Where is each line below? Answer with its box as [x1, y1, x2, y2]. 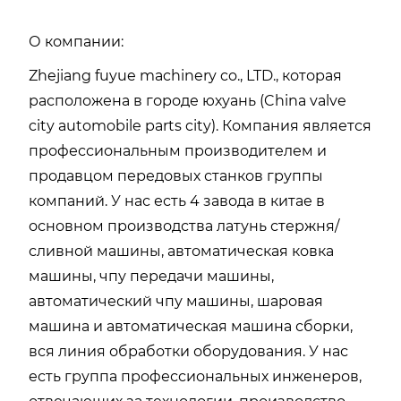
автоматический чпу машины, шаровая [29, 292, 323, 310]
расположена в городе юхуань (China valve [29, 91, 346, 109]
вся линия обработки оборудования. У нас [29, 342, 348, 360]
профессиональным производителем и [29, 141, 327, 159]
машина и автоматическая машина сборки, [29, 317, 353, 335]
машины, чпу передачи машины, [29, 267, 274, 285]
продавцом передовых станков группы [29, 166, 323, 184]
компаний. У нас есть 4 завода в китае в [29, 192, 325, 209]
